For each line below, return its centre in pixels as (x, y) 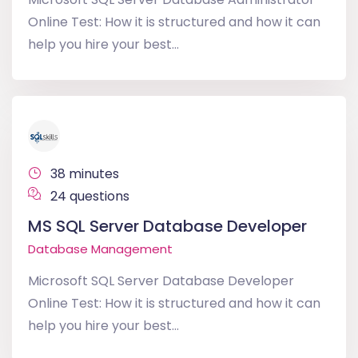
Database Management (100, 249)
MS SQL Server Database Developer (167, 226)
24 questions (88, 196)
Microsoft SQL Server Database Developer (161, 281)
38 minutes (83, 174)
